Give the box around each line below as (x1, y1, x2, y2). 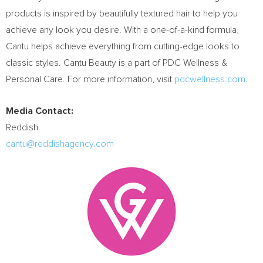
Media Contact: (6, 106, 73, 116)
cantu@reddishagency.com (6, 139, 114, 149)
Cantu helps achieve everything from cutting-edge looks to (6, 42, 240, 51)
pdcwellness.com (174, 75, 245, 84)
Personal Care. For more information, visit (6, 75, 174, 84)
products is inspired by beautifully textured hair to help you (6, 9, 238, 18)
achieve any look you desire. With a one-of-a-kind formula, (6, 25, 239, 35)
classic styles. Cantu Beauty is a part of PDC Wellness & (6, 58, 227, 68)
